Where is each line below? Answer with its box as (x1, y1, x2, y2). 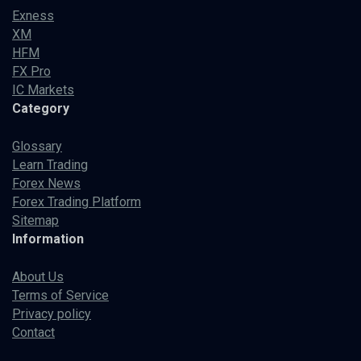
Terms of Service (12, 287, 109, 303)
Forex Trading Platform (12, 193, 141, 210)
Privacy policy (12, 305, 91, 322)
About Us (12, 268, 64, 284)
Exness (12, 8, 54, 24)
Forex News (12, 175, 81, 191)
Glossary (12, 138, 62, 154)
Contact (12, 324, 55, 340)
